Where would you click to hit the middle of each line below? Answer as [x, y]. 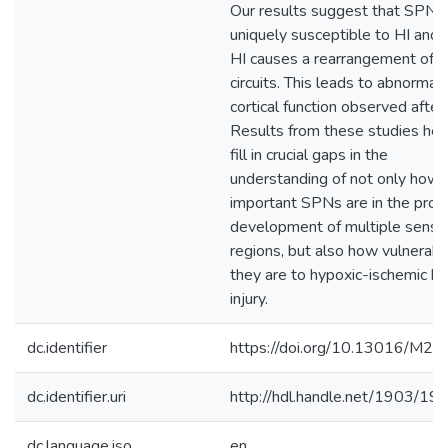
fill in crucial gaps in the [309, 155]
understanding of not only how [335, 179]
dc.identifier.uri [76, 397]
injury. [249, 299]
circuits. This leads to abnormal [335, 83]
